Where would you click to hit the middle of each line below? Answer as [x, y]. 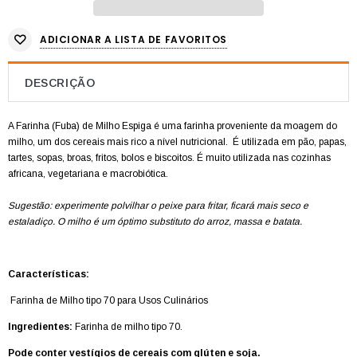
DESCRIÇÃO [60, 83]
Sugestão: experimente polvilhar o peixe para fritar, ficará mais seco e [158, 206]
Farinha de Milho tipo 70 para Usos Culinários [109, 301]
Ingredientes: [40, 327]
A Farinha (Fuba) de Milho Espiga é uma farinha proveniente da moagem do [173, 126]
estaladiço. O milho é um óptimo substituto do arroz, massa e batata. [155, 222]
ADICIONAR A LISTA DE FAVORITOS [133, 39]
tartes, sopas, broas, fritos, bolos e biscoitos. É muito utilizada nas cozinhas [169, 158]
